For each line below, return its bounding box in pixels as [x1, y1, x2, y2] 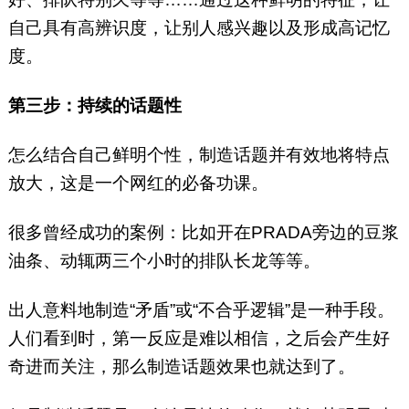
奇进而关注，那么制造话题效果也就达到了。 [7, 357, 355, 377]
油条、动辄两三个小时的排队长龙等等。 [7, 251, 320, 271]
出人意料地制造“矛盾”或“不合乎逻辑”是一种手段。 [7, 300, 394, 320]
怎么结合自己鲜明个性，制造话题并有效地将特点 [7, 145, 390, 165]
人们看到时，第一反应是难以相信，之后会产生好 [7, 329, 390, 349]
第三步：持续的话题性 [7, 96, 182, 116]
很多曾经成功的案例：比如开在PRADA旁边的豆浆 [7, 223, 399, 243]
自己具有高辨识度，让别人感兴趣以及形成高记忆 [7, 18, 390, 38]
